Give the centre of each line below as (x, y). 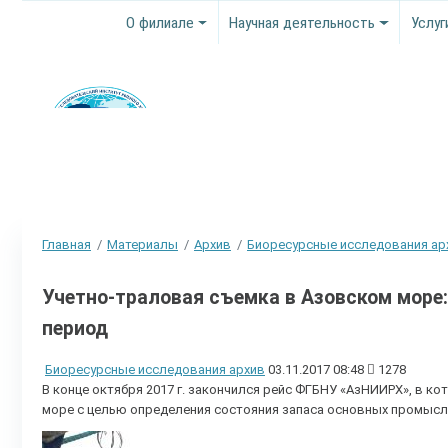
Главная (66, 244)
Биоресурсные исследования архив (155, 369)
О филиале (160, 22)
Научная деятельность (302, 22)
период (75, 328)
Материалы (142, 244)
